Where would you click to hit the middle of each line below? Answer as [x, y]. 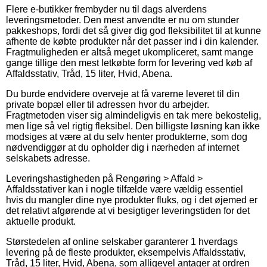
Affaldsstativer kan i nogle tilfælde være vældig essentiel [125, 189]
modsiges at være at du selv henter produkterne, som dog [127, 136]
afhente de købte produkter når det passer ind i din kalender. [132, 41]
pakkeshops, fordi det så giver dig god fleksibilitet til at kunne [133, 30]
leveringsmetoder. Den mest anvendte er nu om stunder [122, 20]
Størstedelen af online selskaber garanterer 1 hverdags [122, 241]
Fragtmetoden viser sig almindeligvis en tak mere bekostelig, [133, 115]
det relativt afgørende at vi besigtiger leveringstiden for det [128, 210]
